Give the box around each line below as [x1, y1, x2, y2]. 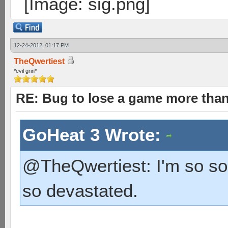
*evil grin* [14, 68, 37, 74]
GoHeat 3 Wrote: [22, 125, 166, 145]
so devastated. [22, 181, 138, 201]
